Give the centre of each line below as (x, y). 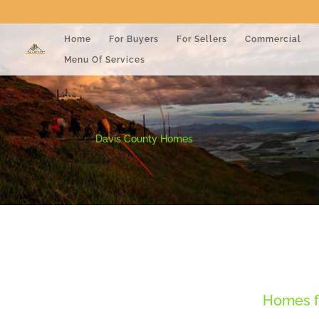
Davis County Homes (145, 138)
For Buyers (134, 39)
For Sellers (202, 39)
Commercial (273, 39)
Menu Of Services (105, 59)
